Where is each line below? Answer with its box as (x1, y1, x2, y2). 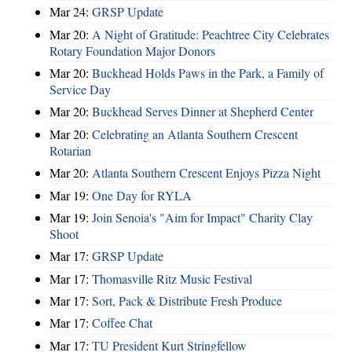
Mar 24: (49, 3, 92, 20)
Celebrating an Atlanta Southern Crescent (92, 125, 298, 142)
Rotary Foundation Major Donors (49, 42, 215, 59)
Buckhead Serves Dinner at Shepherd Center (92, 103, 313, 120)
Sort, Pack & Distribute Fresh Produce (92, 292, 282, 310)
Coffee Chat (92, 314, 152, 332)
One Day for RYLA (92, 186, 192, 203)
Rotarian (49, 141, 91, 159)
